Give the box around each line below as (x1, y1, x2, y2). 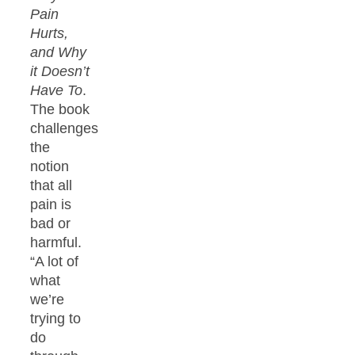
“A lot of (30, 253, 78, 269)
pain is (30, 196, 71, 212)
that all (30, 177, 72, 193)
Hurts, (30, 25, 68, 41)
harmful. (30, 234, 82, 250)
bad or (30, 215, 71, 231)
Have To (30, 82, 82, 98)
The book (30, 101, 90, 117)
